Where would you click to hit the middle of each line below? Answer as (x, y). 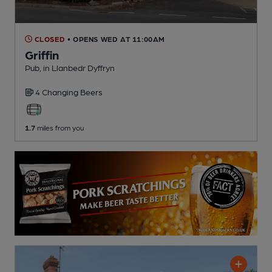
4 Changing (58, 91)
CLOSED (49, 39)
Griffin (42, 54)
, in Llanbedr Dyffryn (77, 67)
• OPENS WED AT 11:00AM (116, 39)
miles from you (59, 127)
